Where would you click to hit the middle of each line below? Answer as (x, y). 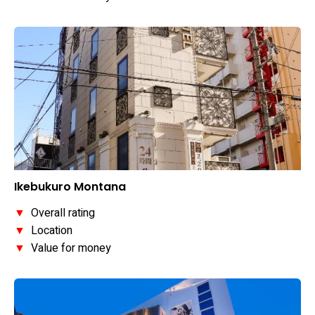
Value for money (68, 249)
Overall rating (60, 213)
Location (49, 231)
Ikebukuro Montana (70, 187)
